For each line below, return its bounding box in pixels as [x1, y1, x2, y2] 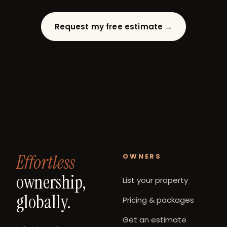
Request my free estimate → [54, 21, 173, 32]
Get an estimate [123, 214, 186, 225]
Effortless [16, 150, 75, 174]
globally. [16, 190, 71, 214]
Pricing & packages [123, 194, 194, 205]
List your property [123, 174, 188, 185]
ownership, [16, 170, 86, 194]
